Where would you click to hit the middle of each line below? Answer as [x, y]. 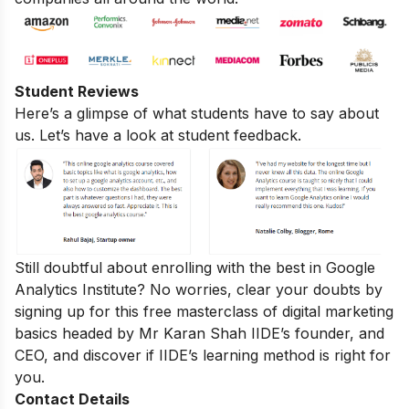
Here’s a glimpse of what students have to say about [197, 113]
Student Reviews [77, 91]
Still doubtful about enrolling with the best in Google [195, 267]
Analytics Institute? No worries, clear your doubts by [199, 289]
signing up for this [79, 311]
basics [36, 333]
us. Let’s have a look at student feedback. [158, 135]
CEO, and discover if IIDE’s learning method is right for [203, 355]
